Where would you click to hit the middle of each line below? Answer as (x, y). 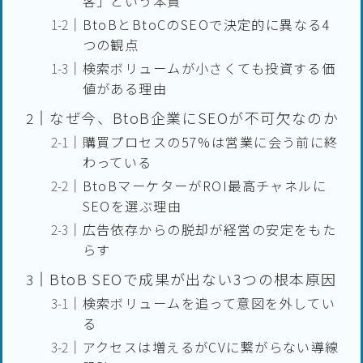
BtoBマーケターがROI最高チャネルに (205, 186)
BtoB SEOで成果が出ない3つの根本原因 (193, 279)
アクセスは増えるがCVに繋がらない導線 (211, 347)
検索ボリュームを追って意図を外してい (209, 303)
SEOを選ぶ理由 (132, 206)
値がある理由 (125, 89)
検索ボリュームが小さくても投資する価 (209, 68)
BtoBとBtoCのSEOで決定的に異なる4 (207, 25)
